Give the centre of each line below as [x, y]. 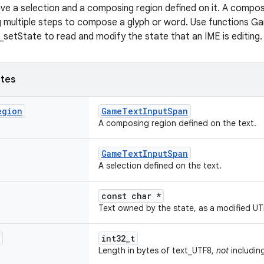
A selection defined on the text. [160, 166]
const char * [131, 196]
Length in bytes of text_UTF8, [157, 250]
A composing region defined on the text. [177, 123]
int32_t [118, 238]
